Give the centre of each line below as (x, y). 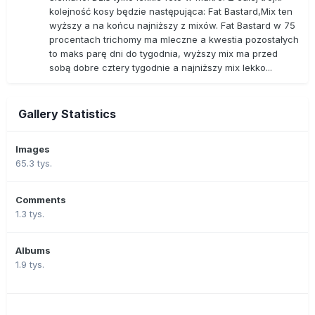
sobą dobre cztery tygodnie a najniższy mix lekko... (161, 67)
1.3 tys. (30, 213)
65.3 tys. (34, 163)
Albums (33, 250)
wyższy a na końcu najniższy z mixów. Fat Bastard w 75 (172, 25)
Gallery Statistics (67, 114)
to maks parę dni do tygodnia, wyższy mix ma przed (163, 53)
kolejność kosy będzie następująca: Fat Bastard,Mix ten (171, 11)
